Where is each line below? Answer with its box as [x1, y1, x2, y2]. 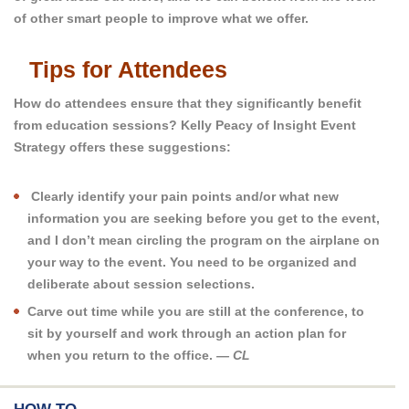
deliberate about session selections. [27, 277, 255, 292]
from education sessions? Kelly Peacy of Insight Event [14, 118, 356, 133]
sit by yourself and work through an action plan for [27, 326, 346, 341]
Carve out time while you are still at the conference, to [27, 304, 364, 320]
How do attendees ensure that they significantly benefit [14, 96, 362, 111]
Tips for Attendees [29, 57, 227, 83]
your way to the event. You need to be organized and [27, 255, 357, 270]
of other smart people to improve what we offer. [14, 11, 309, 26]
